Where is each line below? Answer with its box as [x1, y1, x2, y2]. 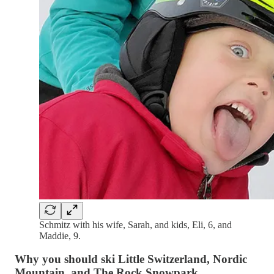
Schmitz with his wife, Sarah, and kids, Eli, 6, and [39, 219, 232, 230]
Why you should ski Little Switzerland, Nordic [15, 253, 247, 266]
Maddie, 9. [39, 230, 81, 241]
